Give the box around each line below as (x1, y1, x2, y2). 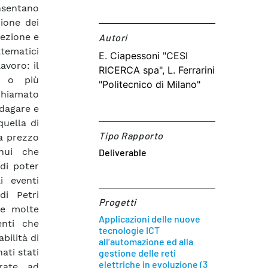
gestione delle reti (99, 247, 176, 258)
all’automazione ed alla (99, 236, 194, 247)
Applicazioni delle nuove (99, 213, 201, 224)
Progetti (99, 196, 136, 208)
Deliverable (99, 147, 147, 158)
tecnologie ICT (99, 224, 160, 236)
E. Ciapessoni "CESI (99, 50, 188, 62)
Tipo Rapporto (99, 130, 163, 141)
